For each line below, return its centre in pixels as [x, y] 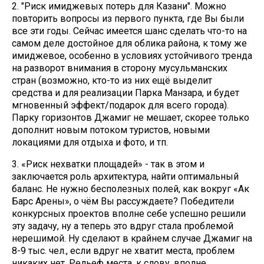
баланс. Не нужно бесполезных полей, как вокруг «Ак [131, 189]
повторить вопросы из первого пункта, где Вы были [128, 19]
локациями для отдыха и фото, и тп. [90, 143]
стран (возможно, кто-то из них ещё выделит [112, 81]
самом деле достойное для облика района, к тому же [129, 44]
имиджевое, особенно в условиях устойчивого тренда [132, 56]
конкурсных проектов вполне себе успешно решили [129, 214]
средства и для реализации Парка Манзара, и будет [126, 93]
